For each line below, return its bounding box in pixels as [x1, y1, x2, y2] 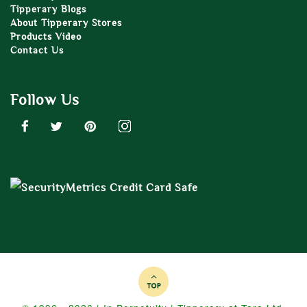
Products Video [10, 32, 82, 42]
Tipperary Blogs [10, 4, 86, 14]
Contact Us [10, 45, 64, 56]
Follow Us [10, 92, 79, 108]
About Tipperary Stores [10, 18, 122, 28]
